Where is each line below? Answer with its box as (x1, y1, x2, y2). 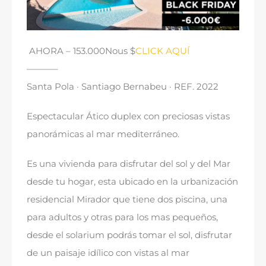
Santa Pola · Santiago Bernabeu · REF (27, 81, 192, 93)
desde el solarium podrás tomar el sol (27, 229, 191, 241)
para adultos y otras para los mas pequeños (27, 211, 216, 223)
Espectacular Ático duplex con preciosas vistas (27, 110, 230, 122)
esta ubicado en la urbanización (98, 176, 238, 188)
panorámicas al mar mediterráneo (27, 128, 178, 140)
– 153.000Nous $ (64, 45, 135, 57)
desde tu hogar (27, 176, 94, 188)
